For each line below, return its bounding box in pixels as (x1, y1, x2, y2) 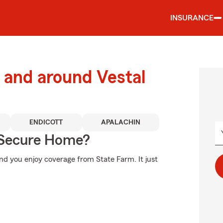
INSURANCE (170, 14, 214, 22)
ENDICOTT (29, 119, 63, 126)
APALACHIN (101, 119, 140, 126)
